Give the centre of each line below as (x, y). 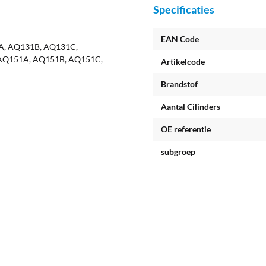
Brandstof (179, 84)
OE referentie (186, 129)
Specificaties (184, 9)
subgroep (178, 151)
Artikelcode (183, 61)
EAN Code (180, 39)
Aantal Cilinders (191, 106)
